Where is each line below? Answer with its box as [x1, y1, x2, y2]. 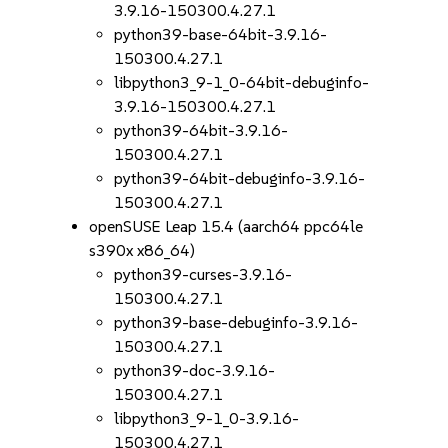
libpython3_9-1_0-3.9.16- [114, 409, 300, 428]
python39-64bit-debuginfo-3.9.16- [114, 169, 366, 188]
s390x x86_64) [89, 241, 196, 260]
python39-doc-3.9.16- [114, 361, 276, 380]
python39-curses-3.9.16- [114, 265, 293, 284]
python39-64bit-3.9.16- [114, 121, 289, 140]
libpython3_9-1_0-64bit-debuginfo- [114, 73, 370, 92]
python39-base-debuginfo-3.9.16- [114, 313, 359, 332]
